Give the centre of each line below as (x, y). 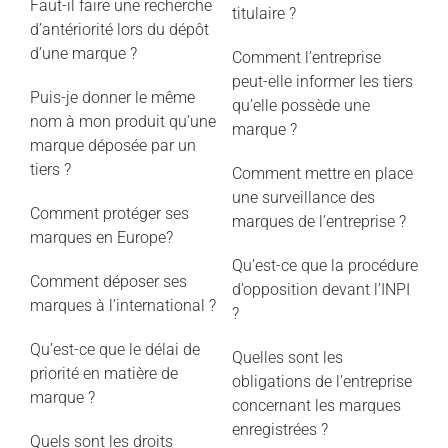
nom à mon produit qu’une (122, 122)
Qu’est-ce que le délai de (114, 350)
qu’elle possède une (300, 106)
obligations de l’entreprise (321, 382)
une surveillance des (303, 198)
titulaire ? (263, 14)
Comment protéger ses (109, 214)
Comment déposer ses (108, 282)
